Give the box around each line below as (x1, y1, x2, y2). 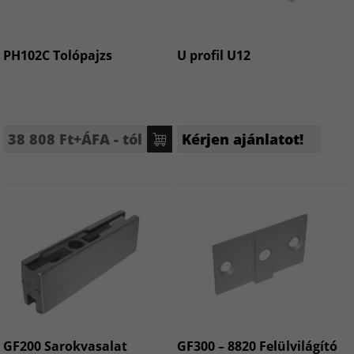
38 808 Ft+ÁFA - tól (8, 130, 143, 149)
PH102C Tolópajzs (3, 47, 113, 65)
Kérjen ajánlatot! (181, 130, 303, 149)
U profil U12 (176, 47, 250, 65)
